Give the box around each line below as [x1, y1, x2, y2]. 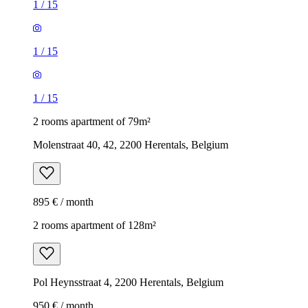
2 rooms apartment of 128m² [33, 219, 156, 231]
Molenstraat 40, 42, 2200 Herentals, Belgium [33, 138, 228, 151]
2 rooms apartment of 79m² [33, 115, 151, 127]
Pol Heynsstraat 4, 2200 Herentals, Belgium [33, 276, 223, 288]
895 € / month [33, 195, 93, 208]
